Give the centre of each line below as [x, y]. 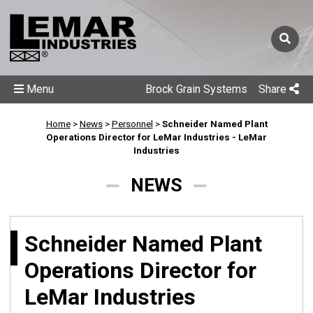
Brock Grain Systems [196, 89]
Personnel [132, 124]
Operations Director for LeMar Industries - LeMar [156, 137]
